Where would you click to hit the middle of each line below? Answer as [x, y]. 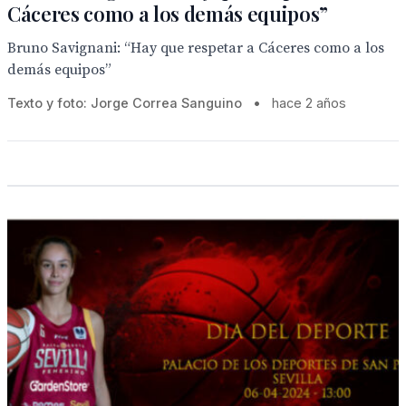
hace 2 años [309, 103]
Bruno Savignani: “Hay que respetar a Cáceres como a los [196, 48]
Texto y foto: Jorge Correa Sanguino [125, 103]
